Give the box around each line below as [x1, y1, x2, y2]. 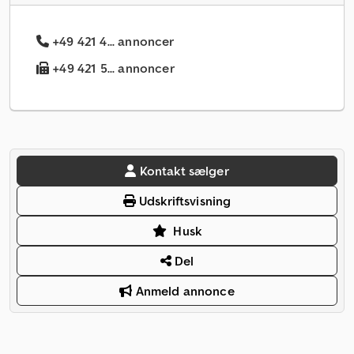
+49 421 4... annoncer [52, 33, 175, 50]
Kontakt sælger [139, 163, 229, 179]
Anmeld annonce [132, 283, 235, 299]
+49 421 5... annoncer [49, 60, 175, 77]
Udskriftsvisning [135, 193, 232, 209]
